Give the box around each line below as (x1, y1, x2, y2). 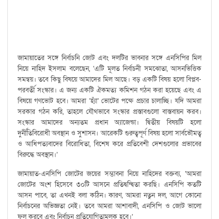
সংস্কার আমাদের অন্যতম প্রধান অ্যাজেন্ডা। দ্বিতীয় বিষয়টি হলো (18, 118, 201, 128)
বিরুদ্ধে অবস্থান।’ (18, 150, 58, 160)
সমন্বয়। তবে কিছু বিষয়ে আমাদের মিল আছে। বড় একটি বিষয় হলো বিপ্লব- (18, 75, 201, 85)
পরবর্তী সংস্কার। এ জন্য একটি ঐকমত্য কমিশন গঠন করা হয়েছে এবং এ (18, 86, 201, 95)
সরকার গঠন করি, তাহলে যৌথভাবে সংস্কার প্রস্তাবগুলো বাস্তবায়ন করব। (18, 107, 201, 117)
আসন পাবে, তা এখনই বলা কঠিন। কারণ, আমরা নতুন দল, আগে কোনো (18, 191, 201, 200)
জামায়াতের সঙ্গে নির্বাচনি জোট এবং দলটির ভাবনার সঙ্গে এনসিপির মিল (18, 53, 201, 63)
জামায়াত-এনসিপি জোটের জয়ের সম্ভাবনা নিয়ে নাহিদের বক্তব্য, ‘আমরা (18, 169, 201, 179)
